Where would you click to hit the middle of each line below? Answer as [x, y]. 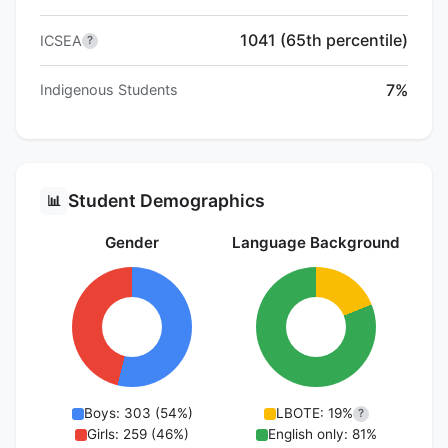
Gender [132, 243]
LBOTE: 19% [314, 413]
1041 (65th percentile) [324, 40]
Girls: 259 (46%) [138, 434]
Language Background [316, 243]
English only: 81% [322, 434]
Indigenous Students [109, 90]
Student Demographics [166, 201]
